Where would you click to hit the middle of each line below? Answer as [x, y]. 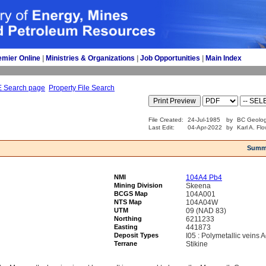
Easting [126, 227]
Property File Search [82, 88]
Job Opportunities [170, 58]
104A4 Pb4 [204, 178]
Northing [128, 218]
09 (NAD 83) [206, 211]
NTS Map [128, 202]
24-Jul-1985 [204, 120]
